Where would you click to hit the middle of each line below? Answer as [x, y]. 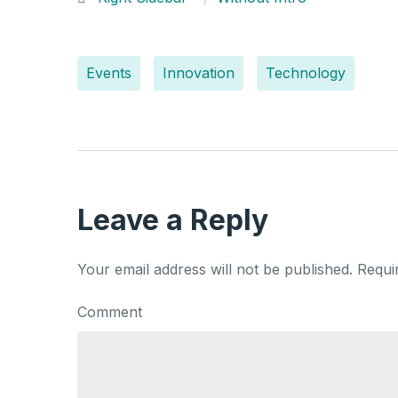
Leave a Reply [173, 219]
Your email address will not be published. [215, 269]
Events [109, 73]
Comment [110, 311]
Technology [306, 73]
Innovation [199, 73]
